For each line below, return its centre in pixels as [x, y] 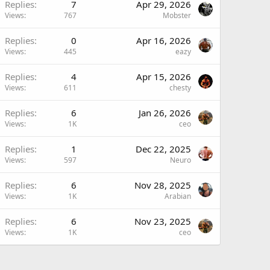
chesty [180, 87]
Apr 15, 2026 [164, 76]
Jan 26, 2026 [165, 112]
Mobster [177, 15]
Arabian [178, 196]
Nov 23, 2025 [163, 221]
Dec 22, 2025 [163, 149]
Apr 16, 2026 [164, 40]
